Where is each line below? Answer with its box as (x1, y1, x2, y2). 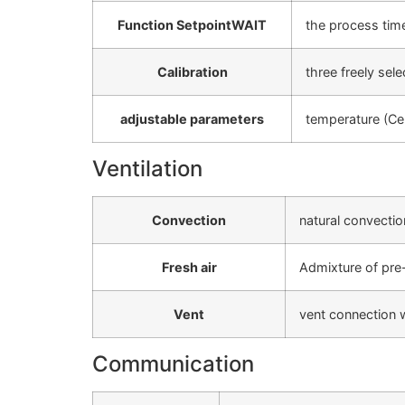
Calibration (156, 64, 228, 80)
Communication (92, 351, 254, 378)
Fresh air (161, 259, 217, 276)
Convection (152, 212, 226, 229)
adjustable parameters (120, 111, 264, 127)
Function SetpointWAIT (118, 17, 267, 33)
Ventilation (92, 155, 202, 183)
